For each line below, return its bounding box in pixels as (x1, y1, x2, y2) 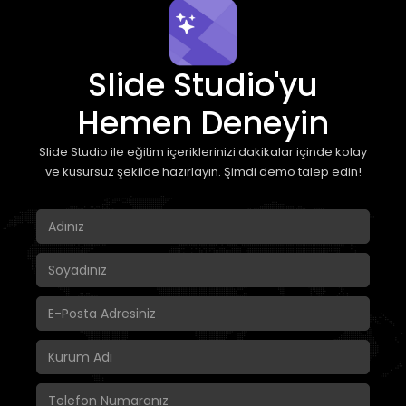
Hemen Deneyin (77, 101, 329, 146)
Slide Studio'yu (88, 63, 318, 108)
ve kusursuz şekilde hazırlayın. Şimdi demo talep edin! (44, 163, 362, 181)
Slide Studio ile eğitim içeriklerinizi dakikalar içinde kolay (39, 143, 367, 161)
